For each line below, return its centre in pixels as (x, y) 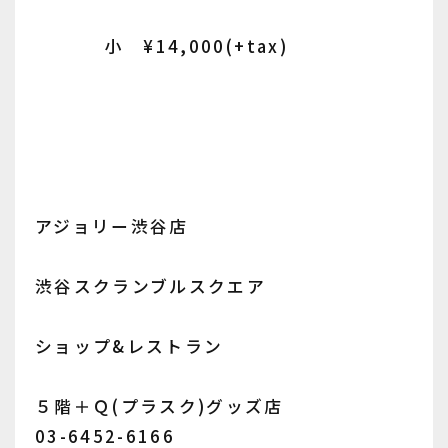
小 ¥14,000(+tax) (161, 46)
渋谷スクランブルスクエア (151, 286)
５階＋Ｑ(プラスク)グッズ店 (159, 406)
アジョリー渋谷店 (112, 226)
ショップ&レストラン (129, 346)
